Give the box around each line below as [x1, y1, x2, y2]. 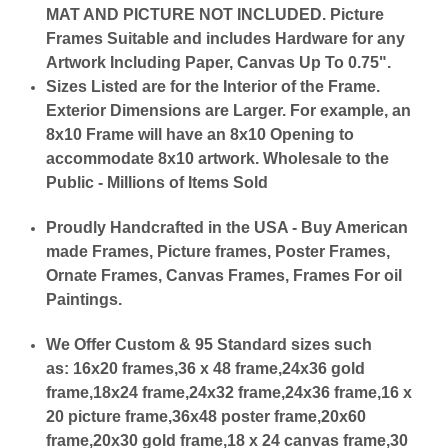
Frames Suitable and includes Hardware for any [46, 30, 406, 48]
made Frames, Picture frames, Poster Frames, [46, 243, 391, 261]
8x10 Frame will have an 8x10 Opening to [46, 126, 355, 144]
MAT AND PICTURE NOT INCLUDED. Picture [46, 6, 385, 24]
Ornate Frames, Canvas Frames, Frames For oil [46, 267, 403, 285]
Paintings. [46, 291, 123, 309]
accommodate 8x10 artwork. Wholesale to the [46, 150, 390, 168]
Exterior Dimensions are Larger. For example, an [46, 102, 412, 120]
